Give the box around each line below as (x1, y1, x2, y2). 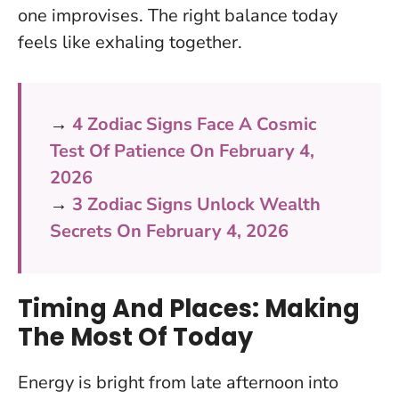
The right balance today (148, 3, 338, 28)
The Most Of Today (18, 319, 253, 354)
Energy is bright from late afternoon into (18, 370, 338, 395)
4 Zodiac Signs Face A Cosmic (72, 111, 316, 136)
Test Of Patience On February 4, (50, 138, 314, 163)
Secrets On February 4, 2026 (50, 218, 289, 243)
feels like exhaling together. (18, 29, 242, 54)
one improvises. (18, 3, 148, 28)
